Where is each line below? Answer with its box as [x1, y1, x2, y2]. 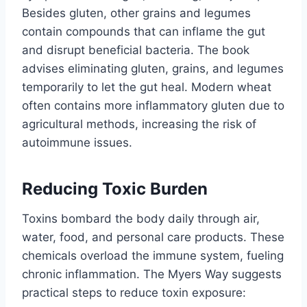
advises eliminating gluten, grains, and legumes [22, 61, 284, 75]
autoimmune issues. [22, 135, 132, 149]
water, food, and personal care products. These [22, 230, 284, 244]
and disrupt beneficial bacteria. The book [22, 42, 249, 57]
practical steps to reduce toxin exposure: [22, 285, 246, 299]
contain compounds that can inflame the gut [22, 24, 265, 38]
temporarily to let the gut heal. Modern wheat [22, 79, 271, 94]
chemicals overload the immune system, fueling [22, 248, 284, 262]
